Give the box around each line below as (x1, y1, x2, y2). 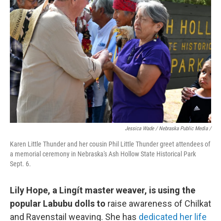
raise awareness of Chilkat (108, 198, 211, 209)
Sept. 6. (10, 160, 31, 168)
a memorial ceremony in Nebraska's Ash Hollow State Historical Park (10, 150, 196, 158)
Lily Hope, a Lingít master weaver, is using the (10, 185, 195, 195)
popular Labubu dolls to (10, 198, 108, 209)
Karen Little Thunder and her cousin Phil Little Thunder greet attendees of (10, 140, 210, 148)
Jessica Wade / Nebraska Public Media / (125, 125, 211, 132)
